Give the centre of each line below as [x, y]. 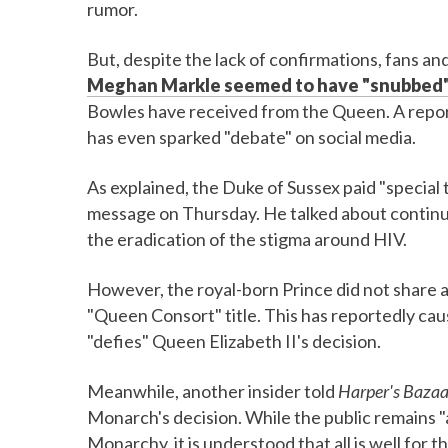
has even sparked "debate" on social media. [251, 137]
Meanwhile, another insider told [212, 391]
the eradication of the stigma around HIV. [247, 239]
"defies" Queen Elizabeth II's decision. [234, 341]
